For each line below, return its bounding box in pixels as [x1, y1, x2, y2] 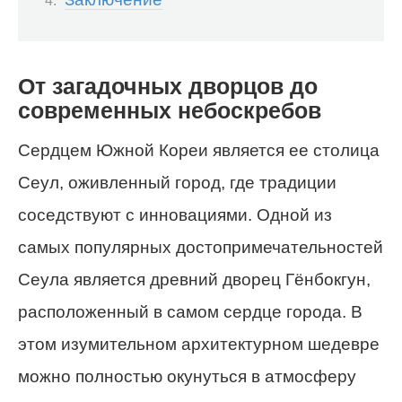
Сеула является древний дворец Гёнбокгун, [18, 269, 371, 289]
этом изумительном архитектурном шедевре [18, 334, 380, 354]
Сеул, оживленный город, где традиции [18, 172, 336, 192]
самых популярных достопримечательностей [18, 237, 383, 257]
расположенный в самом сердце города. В [18, 301, 363, 321]
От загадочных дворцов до [18, 74, 318, 100]
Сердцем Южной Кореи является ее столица [18, 140, 380, 160]
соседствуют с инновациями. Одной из [18, 205, 332, 224]
